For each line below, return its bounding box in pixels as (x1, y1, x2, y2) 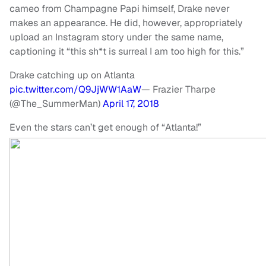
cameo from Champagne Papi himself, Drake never (9, 2, 230, 15)
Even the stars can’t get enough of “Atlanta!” (9, 121, 201, 134)
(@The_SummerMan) (9, 97, 103, 110)
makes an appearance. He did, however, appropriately (9, 17, 243, 30)
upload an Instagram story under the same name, (9, 31, 223, 44)
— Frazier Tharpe (141, 83, 216, 96)
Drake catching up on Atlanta (9, 69, 135, 82)
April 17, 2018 (103, 97, 159, 110)
